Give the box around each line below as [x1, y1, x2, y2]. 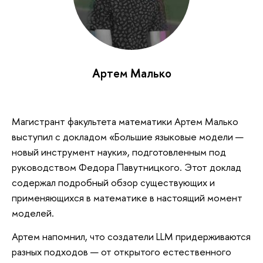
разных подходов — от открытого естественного [12, 244, 231, 258]
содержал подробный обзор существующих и [12, 175, 215, 189]
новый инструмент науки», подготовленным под [12, 144, 226, 159]
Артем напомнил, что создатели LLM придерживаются [12, 229, 251, 243]
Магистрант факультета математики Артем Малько [12, 114, 238, 128]
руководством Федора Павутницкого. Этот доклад [12, 160, 241, 174]
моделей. [12, 205, 54, 220]
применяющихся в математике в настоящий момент [12, 190, 242, 204]
